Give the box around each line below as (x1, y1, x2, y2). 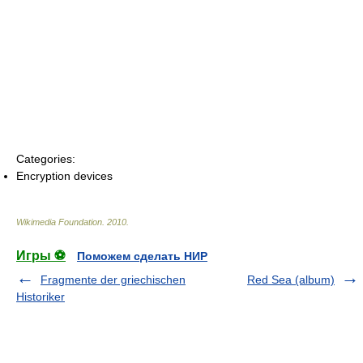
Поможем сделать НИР (77, 250, 207, 263)
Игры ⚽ (16, 249, 66, 263)
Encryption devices (16, 169, 113, 183)
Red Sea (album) (247, 273, 335, 287)
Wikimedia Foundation (16, 217, 102, 228)
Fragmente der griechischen (41, 273, 186, 287)
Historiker (16, 290, 65, 304)
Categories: (16, 152, 75, 166)
